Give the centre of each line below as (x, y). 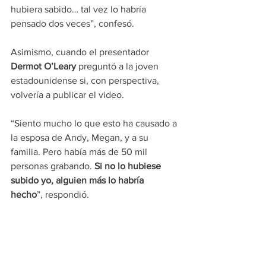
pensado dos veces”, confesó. (72, 23)
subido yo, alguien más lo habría (78, 180)
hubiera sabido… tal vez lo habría (80, 9)
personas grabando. (51, 166)
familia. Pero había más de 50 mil (80, 151)
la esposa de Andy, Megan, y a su (81, 137)
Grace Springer (42, 223)
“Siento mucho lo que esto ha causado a (95, 123)
